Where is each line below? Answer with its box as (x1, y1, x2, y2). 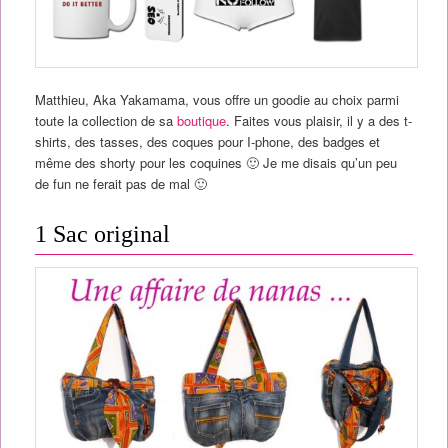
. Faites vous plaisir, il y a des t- (225, 110, 412, 130)
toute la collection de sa (34, 110, 173, 130)
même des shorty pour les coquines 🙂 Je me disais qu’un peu (34, 152, 397, 172)
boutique (172, 110, 226, 130)
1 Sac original (34, 220, 170, 247)
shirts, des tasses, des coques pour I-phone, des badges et (34, 131, 380, 151)
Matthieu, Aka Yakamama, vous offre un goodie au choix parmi (34, 89, 399, 109)
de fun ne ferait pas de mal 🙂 (34, 173, 207, 193)
